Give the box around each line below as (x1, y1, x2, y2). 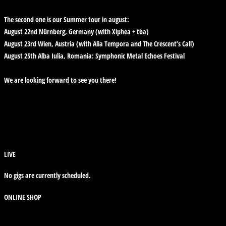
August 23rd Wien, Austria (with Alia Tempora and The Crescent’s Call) (4, 39, 194, 49)
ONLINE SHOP (4, 192, 41, 202)
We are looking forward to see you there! (4, 75, 117, 85)
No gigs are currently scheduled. (4, 171, 91, 181)
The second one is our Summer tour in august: (4, 15, 129, 25)
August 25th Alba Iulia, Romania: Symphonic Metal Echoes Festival (4, 51, 185, 61)
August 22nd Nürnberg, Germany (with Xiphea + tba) (4, 27, 149, 37)
